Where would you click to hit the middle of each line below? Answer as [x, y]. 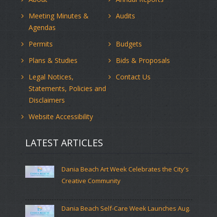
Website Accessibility [61, 117]
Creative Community [91, 181]
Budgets [129, 44]
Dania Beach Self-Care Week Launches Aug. [126, 209]
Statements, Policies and [67, 89]
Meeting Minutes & [59, 16]
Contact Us [133, 77]
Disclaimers [47, 100]
